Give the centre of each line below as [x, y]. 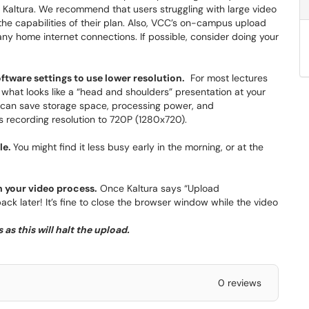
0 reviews [239, 283]
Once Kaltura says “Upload [158, 188]
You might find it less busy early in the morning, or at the [138, 147]
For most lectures [226, 78]
